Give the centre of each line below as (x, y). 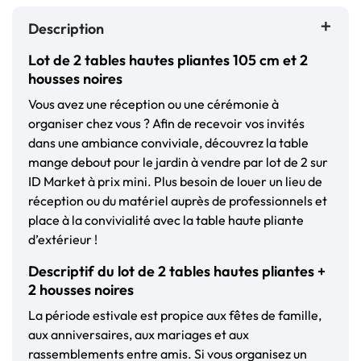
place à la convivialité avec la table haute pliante (166, 220)
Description (66, 29)
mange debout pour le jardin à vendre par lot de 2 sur (178, 162)
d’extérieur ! (63, 240)
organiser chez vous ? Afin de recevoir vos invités (166, 124)
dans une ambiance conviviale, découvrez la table (168, 143)
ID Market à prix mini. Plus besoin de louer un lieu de (175, 182)
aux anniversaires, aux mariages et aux (139, 335)
